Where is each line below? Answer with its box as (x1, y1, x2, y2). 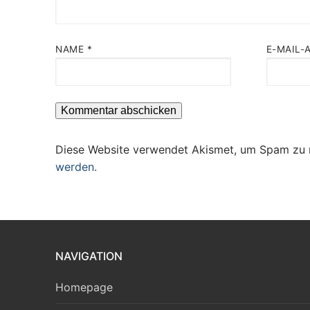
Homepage (55, 280, 113, 295)
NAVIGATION (55, 249, 122, 264)
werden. (55, 159, 97, 174)
